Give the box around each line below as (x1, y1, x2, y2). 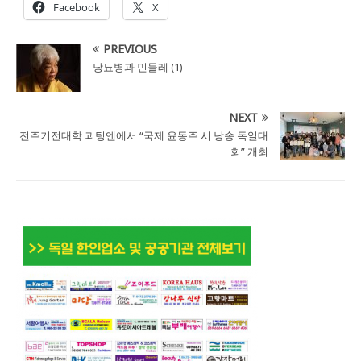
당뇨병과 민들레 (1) (93, 59, 183, 74)
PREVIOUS (103, 40, 157, 56)
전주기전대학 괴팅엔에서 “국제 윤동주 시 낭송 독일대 (19, 127, 268, 143)
